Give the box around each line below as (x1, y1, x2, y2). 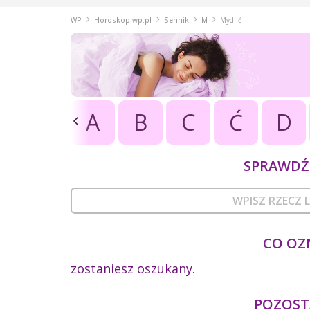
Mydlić (220, 15, 241, 25)
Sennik (164, 15, 189, 25)
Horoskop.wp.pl (94, 15, 152, 25)
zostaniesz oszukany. (71, 259, 195, 277)
